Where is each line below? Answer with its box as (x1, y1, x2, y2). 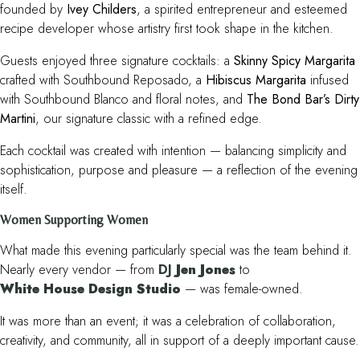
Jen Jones (176, 260, 235, 280)
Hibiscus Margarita (206, 71, 306, 90)
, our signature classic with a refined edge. (35, 109, 262, 129)
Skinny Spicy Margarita (234, 51, 355, 71)
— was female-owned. (181, 280, 303, 299)
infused (306, 71, 349, 90)
